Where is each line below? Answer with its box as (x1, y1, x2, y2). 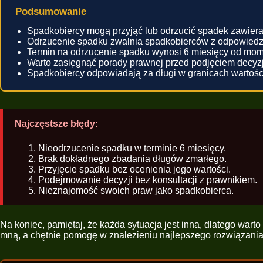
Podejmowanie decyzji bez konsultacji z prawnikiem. (38, 175, 257, 186)
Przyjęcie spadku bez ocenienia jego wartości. (38, 164, 231, 175)
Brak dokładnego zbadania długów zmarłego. (38, 154, 227, 164)
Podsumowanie (15, 6, 86, 18)
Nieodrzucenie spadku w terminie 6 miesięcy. (38, 143, 226, 154)
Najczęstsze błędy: (15, 119, 98, 129)
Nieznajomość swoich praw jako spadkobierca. (38, 186, 234, 196)
